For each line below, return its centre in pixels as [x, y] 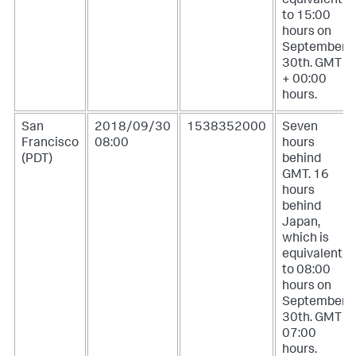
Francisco [50, 143]
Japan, [301, 223]
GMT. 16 [306, 175]
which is [306, 239]
